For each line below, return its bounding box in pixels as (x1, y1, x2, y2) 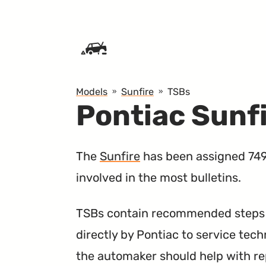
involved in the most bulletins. (76, 170, 241, 185)
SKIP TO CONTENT (9, 9, 89, 20)
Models (76, 85, 107, 97)
